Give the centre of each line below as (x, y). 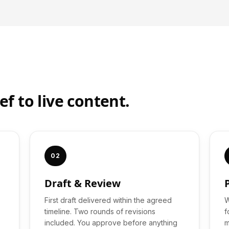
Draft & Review (83, 183)
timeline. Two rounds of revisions (100, 211)
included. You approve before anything (111, 223)
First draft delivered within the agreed (108, 200)
